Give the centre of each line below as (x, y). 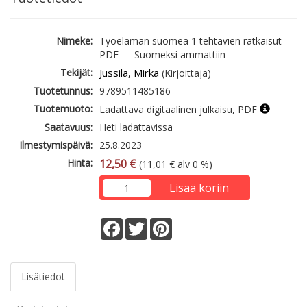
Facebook (145, 223)
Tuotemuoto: (63, 109)
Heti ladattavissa (136, 127)
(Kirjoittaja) (185, 73)
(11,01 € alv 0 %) (174, 164)
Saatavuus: (69, 127)
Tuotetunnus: (63, 91)
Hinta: (80, 163)
